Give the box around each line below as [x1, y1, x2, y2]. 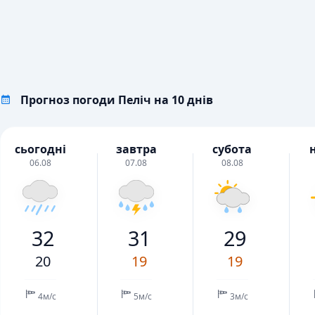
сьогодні [14, 141, 66, 157]
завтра [115, 141, 157, 157]
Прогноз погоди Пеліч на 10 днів [20, 92, 214, 108]
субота [212, 141, 252, 157]
